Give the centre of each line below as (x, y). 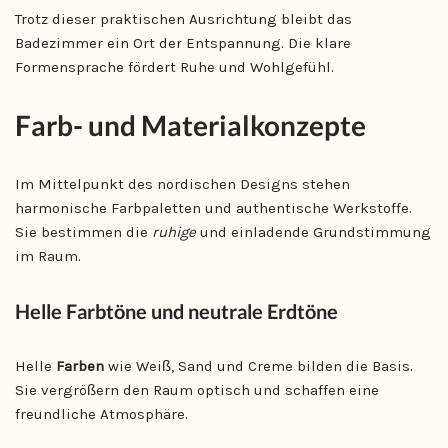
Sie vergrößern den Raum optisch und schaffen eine (197, 390)
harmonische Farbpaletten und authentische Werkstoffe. (213, 208)
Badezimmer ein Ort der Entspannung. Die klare (183, 43)
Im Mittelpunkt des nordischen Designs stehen (182, 184)
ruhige (174, 232)
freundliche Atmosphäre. (101, 414)
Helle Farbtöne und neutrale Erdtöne (176, 311)
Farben (80, 366)
